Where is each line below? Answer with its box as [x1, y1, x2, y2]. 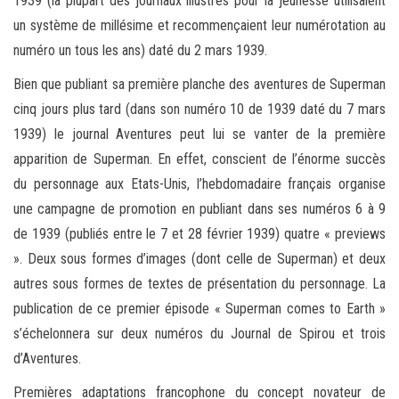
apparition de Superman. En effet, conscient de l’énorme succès [13, 150, 386, 167]
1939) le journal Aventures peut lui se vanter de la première [13, 125, 386, 142]
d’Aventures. [13, 349, 81, 367]
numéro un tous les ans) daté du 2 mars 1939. [13, 41, 267, 59]
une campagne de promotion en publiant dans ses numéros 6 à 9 [13, 199, 386, 217]
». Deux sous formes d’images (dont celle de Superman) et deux [13, 249, 386, 267]
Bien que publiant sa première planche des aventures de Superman [13, 75, 386, 93]
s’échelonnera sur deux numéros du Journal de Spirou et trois [13, 324, 386, 342]
